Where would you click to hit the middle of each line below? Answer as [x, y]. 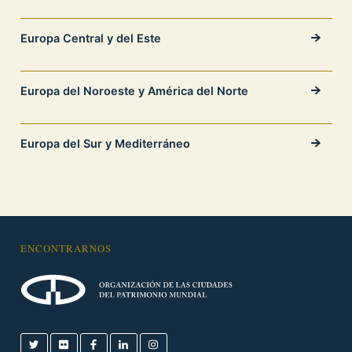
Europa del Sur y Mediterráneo [105, 143]
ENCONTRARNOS [66, 248]
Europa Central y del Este [90, 38]
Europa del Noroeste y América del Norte [134, 90]
